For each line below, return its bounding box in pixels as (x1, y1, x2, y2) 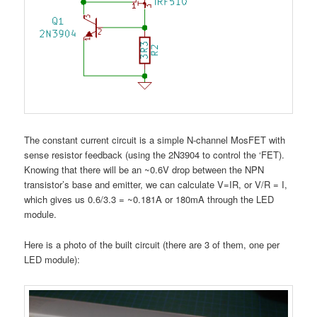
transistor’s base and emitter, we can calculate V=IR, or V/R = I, (24, 178, 288, 192)
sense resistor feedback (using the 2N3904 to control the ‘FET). (24, 148, 285, 162)
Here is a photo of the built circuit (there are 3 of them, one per (24, 237, 280, 251)
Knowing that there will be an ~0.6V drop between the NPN (24, 163, 265, 177)
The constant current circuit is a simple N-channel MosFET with (24, 133, 286, 147)
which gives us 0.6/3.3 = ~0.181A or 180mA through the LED (24, 192, 275, 207)
